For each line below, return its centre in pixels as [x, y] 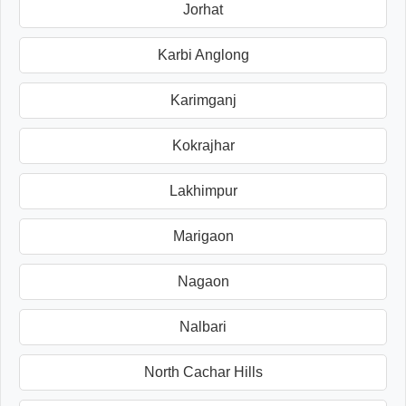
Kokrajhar [203, 145]
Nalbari [203, 326]
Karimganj [203, 100]
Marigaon [203, 236]
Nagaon [203, 281]
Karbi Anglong [203, 54]
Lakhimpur [203, 190]
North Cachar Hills [203, 372]
